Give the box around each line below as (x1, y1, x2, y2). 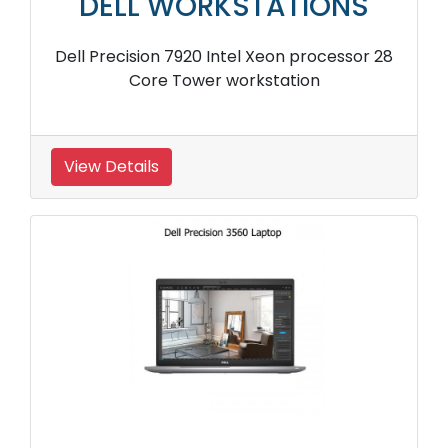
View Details (64, 154, 159, 178)
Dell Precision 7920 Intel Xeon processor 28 (55, 44, 393, 68)
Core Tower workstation (128, 68, 320, 92)
